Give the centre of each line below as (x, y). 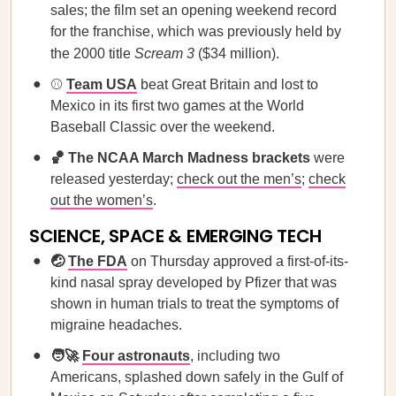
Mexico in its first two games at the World (177, 106)
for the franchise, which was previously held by (196, 31)
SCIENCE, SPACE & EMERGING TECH (175, 236)
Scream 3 (164, 53)
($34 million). (237, 53)
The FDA (98, 261)
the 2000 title (92, 53)
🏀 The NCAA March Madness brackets (180, 158)
